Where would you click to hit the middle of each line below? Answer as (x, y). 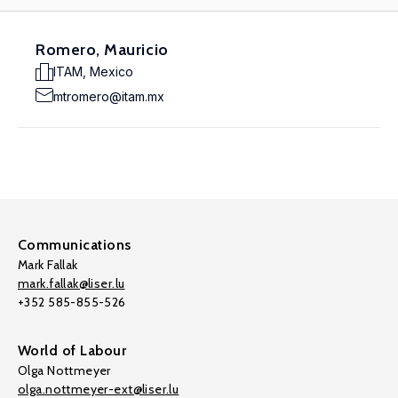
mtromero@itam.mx (109, 96)
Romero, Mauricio (102, 50)
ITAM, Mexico (93, 72)
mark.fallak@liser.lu (72, 283)
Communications (75, 245)
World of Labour (72, 350)
